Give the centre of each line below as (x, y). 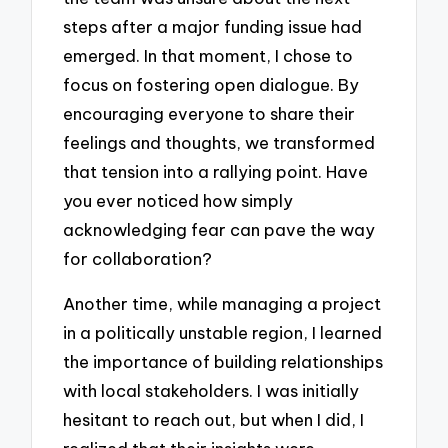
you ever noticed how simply (178, 201)
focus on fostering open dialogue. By (211, 85)
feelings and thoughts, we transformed (219, 143)
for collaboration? (138, 259)
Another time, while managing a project (222, 304)
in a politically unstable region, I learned (223, 333)
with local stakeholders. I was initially (211, 391)
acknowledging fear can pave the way (219, 230)
